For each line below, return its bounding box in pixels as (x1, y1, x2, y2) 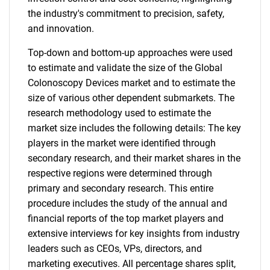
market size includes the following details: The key (28, 122, 241, 134)
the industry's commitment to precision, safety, (28, 8, 224, 19)
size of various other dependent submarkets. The (28, 92, 234, 104)
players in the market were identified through (28, 137, 216, 149)
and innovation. (28, 23, 94, 34)
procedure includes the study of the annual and (28, 198, 227, 209)
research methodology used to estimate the (28, 107, 211, 119)
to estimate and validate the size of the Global (28, 62, 222, 74)
